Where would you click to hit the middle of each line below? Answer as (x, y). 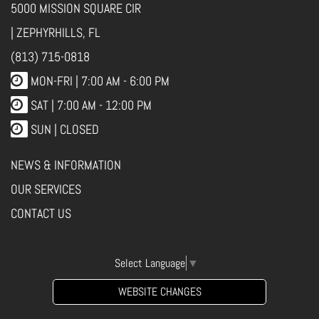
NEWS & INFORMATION (66, 165)
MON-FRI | (54, 81)
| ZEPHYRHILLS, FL (56, 33)
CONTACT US (41, 214)
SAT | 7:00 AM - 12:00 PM (91, 105)
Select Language (150, 263)
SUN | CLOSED (65, 130)
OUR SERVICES (46, 189)
